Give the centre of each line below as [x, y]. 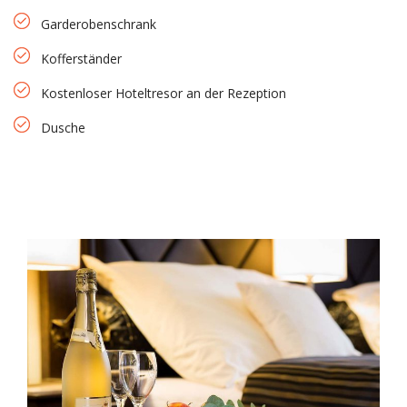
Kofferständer [81, 58]
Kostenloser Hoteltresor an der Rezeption [164, 93]
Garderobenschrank [99, 24]
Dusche [63, 127]
